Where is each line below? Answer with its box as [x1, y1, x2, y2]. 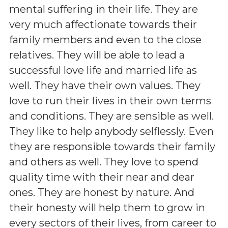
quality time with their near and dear [9, 170, 194, 183]
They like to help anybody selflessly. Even [9, 125, 214, 137]
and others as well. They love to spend [9, 155, 198, 168]
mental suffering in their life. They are [9, 3, 198, 15]
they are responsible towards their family [9, 140, 215, 153]
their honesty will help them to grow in [9, 201, 205, 214]
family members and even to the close [9, 33, 202, 46]
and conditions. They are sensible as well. [9, 109, 214, 122]
